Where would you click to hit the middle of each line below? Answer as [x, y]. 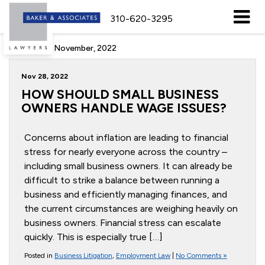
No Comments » [201, 256]
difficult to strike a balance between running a [122, 180]
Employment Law [143, 256]
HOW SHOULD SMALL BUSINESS [120, 94]
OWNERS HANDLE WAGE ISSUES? [124, 108]
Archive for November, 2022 [63, 48]
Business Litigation [83, 256]
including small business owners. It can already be [128, 166]
